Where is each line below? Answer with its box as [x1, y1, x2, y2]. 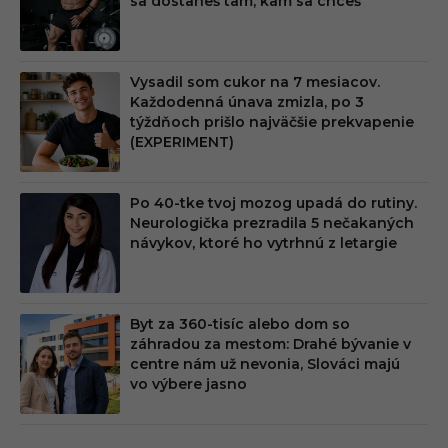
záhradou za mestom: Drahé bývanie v [130, 335, 411, 354]
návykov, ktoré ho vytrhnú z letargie [130, 234, 397, 253]
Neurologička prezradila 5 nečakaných [130, 214, 414, 233]
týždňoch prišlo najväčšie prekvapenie [130, 113, 414, 132]
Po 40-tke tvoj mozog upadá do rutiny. [130, 194, 417, 213]
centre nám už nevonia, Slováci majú [130, 355, 400, 374]
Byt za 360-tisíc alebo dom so [130, 315, 350, 334]
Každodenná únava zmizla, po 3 [130, 93, 364, 112]
